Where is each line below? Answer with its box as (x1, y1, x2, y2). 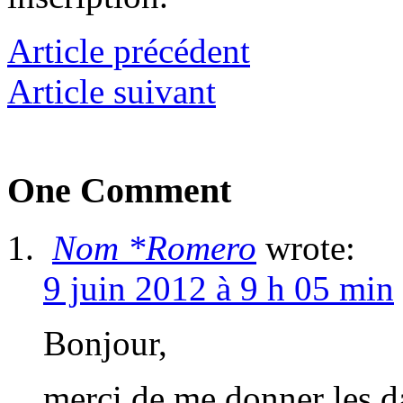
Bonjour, (43, 324, 167, 363)
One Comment (7, 169, 231, 210)
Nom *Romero (52, 228, 256, 268)
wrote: (265, 228, 355, 268)
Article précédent (7, 31, 250, 70)
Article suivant (7, 71, 216, 111)
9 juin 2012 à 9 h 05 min (43, 269, 394, 309)
